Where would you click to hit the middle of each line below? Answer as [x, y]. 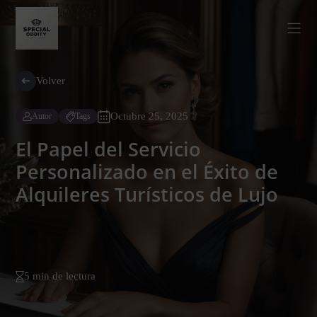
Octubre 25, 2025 [149, 116]
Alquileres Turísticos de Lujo [147, 194]
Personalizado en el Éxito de [147, 172]
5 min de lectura [60, 276]
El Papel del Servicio [108, 149]
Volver [51, 81]
